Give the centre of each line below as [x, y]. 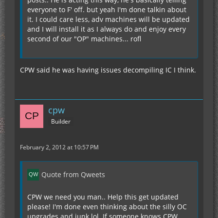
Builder [61, 121]
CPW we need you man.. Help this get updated [103, 197]
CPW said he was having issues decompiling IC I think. [108, 70]
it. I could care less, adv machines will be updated [109, 19]
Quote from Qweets [73, 174]
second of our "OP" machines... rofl [84, 39]
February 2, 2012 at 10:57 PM [59, 147]
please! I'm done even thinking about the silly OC [107, 207]
